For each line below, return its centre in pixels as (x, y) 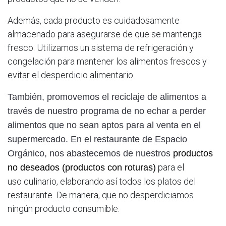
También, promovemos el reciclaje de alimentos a (107, 97)
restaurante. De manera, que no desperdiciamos (101, 195)
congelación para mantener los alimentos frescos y (107, 62)
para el (171, 167)
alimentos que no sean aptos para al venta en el (104, 125)
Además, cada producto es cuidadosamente (94, 21)
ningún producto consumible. (64, 209)
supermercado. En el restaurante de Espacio (97, 139)
